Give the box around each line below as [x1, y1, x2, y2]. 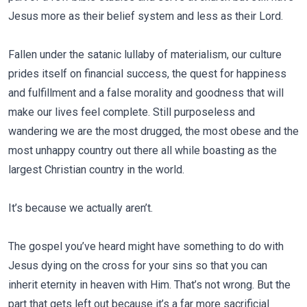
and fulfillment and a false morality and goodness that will [8, 86, 284, 99]
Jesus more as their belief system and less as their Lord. [8, 10, 283, 23]
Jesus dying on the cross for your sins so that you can [8, 259, 267, 272]
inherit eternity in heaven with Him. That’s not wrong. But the [8, 278, 291, 291]
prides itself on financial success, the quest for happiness [8, 67, 286, 80]
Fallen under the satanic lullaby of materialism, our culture [8, 48, 282, 61]
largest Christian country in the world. [8, 163, 184, 176]
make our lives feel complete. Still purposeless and [8, 106, 255, 119]
